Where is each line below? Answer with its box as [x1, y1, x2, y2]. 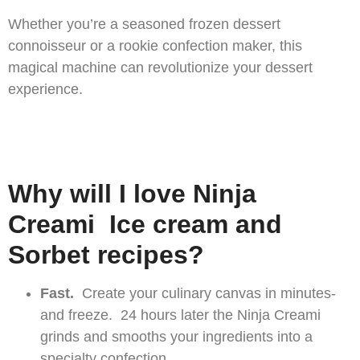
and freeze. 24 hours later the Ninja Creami [40, 307, 321, 324]
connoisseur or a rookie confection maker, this [8, 38, 302, 55]
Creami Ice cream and [8, 210, 282, 239]
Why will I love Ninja [8, 179, 256, 209]
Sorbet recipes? [8, 240, 204, 270]
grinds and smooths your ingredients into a [40, 329, 313, 346]
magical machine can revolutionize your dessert [8, 59, 313, 76]
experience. [8, 81, 83, 98]
